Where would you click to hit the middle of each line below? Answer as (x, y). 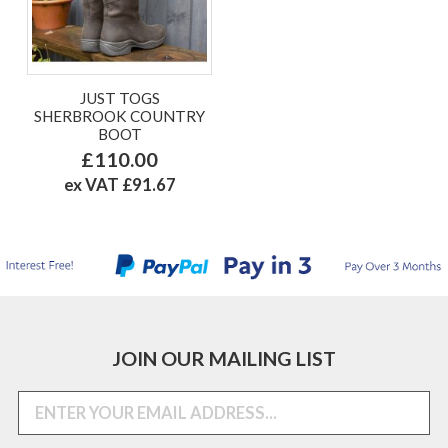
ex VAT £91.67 (119, 184)
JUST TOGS (119, 97)
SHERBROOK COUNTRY (119, 115)
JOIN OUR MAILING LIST (224, 357)
